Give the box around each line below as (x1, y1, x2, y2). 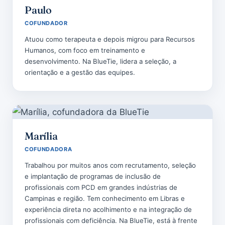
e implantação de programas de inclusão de (25, 172, 161, 180)
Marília (25, 130, 58, 142)
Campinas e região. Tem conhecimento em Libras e (25, 194, 185, 202)
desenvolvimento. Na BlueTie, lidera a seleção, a (25, 57, 176, 65)
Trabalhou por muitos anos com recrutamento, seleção (25, 161, 196, 169)
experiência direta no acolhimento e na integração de (25, 205, 192, 213)
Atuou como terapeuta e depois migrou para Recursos (25, 35, 195, 43)
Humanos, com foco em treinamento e (25, 46, 145, 54)
